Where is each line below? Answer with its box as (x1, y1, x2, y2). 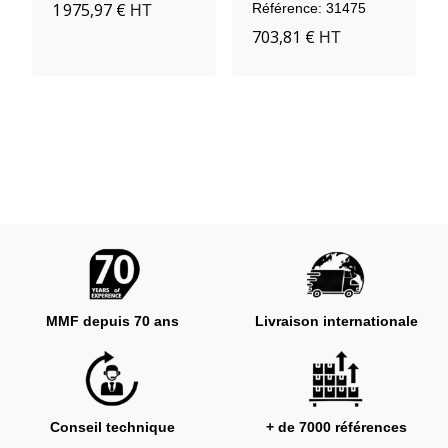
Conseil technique (49, 419, 175, 436)
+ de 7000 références (265, 419, 407, 436)
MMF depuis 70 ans (45, 313, 179, 330)
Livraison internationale (254, 313, 418, 330)
